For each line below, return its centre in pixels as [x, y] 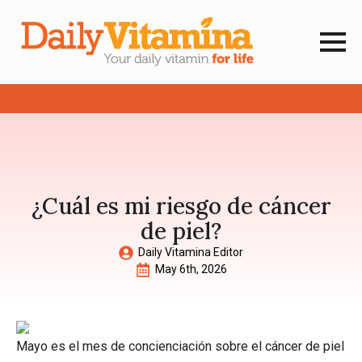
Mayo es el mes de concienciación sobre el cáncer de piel [180, 347]
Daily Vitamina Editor [191, 253]
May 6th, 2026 [191, 269]
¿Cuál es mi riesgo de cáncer [181, 206]
